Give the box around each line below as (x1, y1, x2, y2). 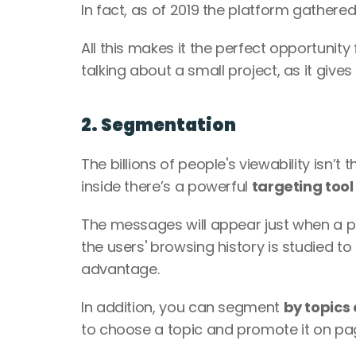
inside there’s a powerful (81, 176, 252, 196)
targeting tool (251, 176, 354, 196)
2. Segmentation (81, 113, 236, 137)
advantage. (81, 259, 164, 279)
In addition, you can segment (81, 297, 284, 317)
